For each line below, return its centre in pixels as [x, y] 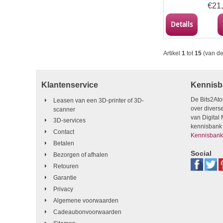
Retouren [66, 166]
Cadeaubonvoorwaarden [87, 212]
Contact [64, 132]
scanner [64, 110]
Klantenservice [70, 85]
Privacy [63, 189]
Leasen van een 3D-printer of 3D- [99, 101]
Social [201, 153]
